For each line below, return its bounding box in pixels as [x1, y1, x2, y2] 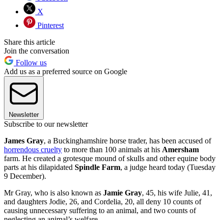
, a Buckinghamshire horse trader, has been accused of [44, 136, 211, 145]
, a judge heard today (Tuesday [120, 163, 216, 171]
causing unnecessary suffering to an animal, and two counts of [4, 206, 196, 215]
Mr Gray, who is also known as [4, 188, 103, 197]
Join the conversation [4, 46, 69, 55]
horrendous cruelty [4, 145, 62, 154]
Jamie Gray [103, 188, 142, 197]
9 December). [4, 171, 46, 180]
